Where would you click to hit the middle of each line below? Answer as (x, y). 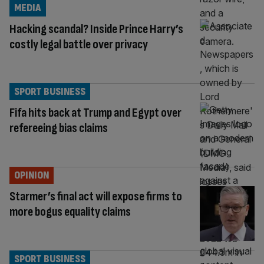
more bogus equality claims (70, 212)
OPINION (32, 175)
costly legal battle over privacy (79, 44)
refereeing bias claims (59, 128)
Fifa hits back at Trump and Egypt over (95, 113)
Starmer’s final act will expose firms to (96, 196)
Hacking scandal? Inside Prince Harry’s (96, 29)
